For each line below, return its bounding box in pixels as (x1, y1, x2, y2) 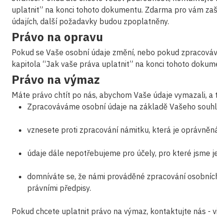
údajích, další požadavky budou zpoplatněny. (12, 16, 169, 26)
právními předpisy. (27, 183, 91, 193)
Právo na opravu (12, 29, 103, 45)
